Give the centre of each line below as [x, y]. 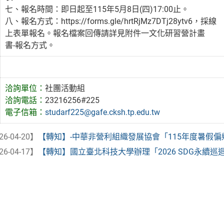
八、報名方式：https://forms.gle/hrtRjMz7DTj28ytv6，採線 [111, 21]
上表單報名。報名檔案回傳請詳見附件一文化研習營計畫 [105, 33]
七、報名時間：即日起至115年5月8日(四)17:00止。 [97, 9]
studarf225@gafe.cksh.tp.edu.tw [103, 112]
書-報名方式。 [30, 45]
